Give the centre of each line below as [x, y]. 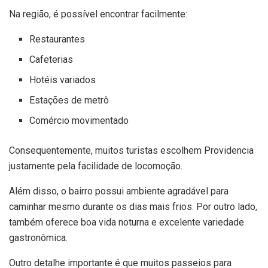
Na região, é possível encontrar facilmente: [98, 14]
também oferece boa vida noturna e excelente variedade [127, 223]
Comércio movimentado [79, 121]
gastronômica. [38, 238]
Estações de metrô [69, 100]
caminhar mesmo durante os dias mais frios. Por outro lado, [133, 207]
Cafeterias [51, 60]
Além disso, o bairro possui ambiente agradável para [119, 191]
